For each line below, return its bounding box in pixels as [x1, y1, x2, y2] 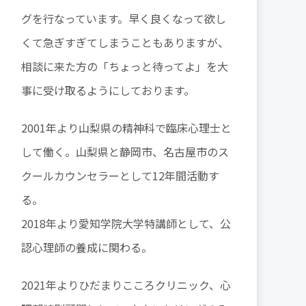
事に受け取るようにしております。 [21, 82, 195, 99]
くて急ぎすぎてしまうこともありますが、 [21, 34, 229, 51]
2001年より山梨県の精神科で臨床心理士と [21, 120, 232, 137]
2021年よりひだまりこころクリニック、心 [21, 277, 231, 294]
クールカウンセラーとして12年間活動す [21, 167, 219, 184]
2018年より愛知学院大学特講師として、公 [21, 215, 231, 232]
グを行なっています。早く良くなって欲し [21, 10, 226, 27]
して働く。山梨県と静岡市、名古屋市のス [21, 143, 229, 161]
